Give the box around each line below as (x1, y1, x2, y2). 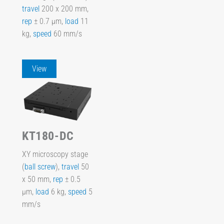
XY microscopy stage (22, 149, 88, 159)
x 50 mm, (22, 174, 53, 184)
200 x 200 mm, (39, 3, 88, 13)
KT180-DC (22, 129, 74, 143)
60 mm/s (51, 28, 82, 38)
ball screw (24, 161, 55, 171)
